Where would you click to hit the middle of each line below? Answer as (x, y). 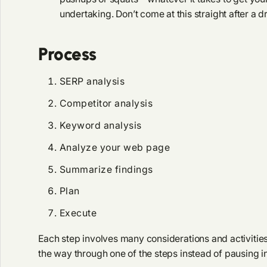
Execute (79, 213)
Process (67, 54)
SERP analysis (92, 82)
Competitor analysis (106, 104)
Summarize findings (108, 169)
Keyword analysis (100, 125)
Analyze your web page (115, 147)
